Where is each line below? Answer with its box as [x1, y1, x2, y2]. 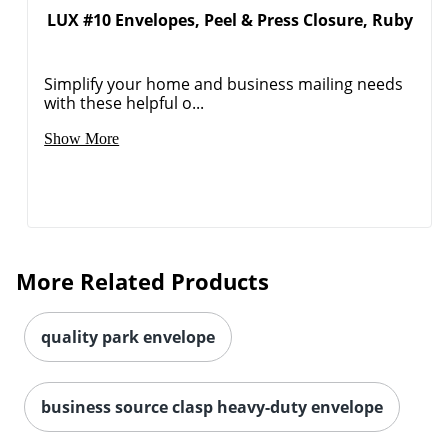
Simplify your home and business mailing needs [44, 73, 404, 96]
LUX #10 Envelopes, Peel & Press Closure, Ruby [46, 9, 413, 32]
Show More [44, 130, 120, 148]
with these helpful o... [44, 92, 205, 115]
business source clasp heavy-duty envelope [41, 396, 383, 419]
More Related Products [16, 266, 269, 297]
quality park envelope [41, 326, 215, 349]
